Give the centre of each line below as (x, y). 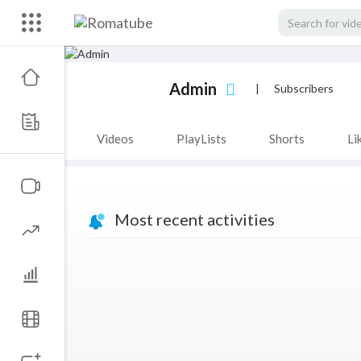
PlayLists (201, 139)
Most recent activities (190, 220)
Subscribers (303, 88)
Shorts (287, 139)
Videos (115, 139)
